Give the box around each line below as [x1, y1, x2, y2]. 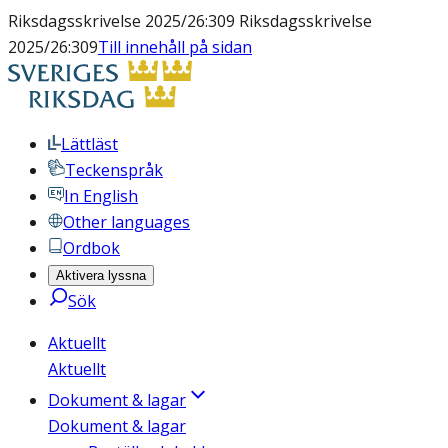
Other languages [63, 211, 190, 233]
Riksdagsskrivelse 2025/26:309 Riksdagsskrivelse [8, 10, 372, 32]
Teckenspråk [65, 159, 163, 181]
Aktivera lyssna [56, 268, 146, 283]
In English [64, 185, 138, 207]
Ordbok [63, 237, 120, 259]
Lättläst [61, 133, 118, 155]
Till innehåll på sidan [98, 36, 252, 58]
